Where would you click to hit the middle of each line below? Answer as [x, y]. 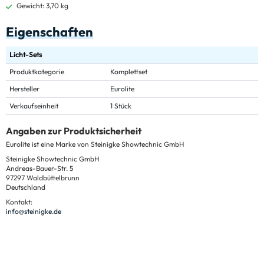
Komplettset [129, 72]
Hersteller [24, 89]
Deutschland [26, 187]
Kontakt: [19, 202]
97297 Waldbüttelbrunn [43, 178]
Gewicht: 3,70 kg [42, 6]
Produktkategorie [37, 72]
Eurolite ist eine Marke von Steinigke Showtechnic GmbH [95, 144]
